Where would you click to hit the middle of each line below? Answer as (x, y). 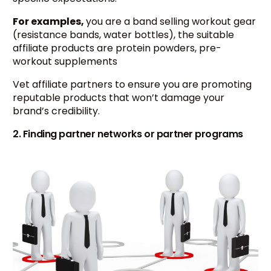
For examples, (50, 21)
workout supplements (65, 61)
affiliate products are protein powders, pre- (117, 48)
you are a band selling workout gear (171, 21)
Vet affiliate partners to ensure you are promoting (132, 84)
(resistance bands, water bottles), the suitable (124, 34)
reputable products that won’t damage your (119, 97)
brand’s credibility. (57, 111)
